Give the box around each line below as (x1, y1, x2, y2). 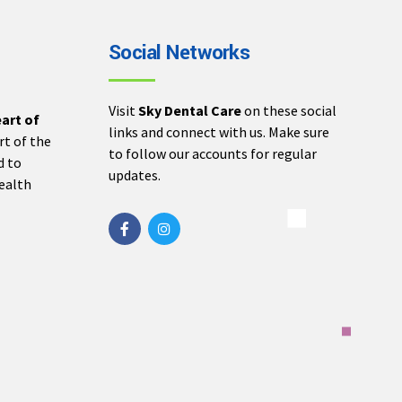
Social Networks (109, 39, 249, 68)
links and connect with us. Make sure (109, 122, 329, 141)
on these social (241, 100, 336, 119)
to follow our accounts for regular (109, 144, 317, 162)
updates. (109, 165, 161, 184)
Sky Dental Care (138, 100, 241, 119)
